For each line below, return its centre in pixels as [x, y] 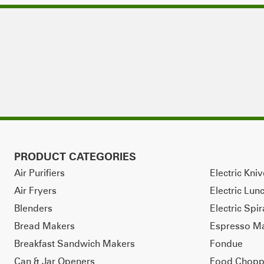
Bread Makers [44, 225]
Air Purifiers [39, 172]
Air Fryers [35, 190]
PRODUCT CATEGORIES [75, 156]
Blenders [33, 208]
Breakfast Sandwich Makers [75, 243]
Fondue [226, 243]
